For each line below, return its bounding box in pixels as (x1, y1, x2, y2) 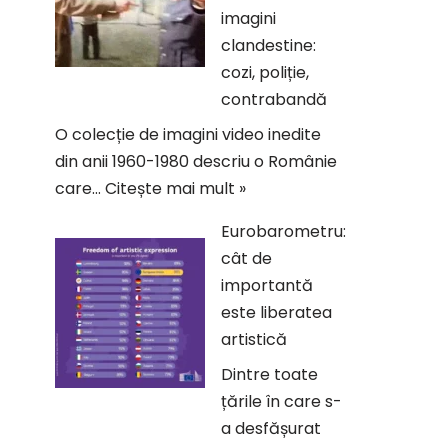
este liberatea (221, 301, 332, 324)
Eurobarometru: (221, 220, 346, 243)
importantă (221, 274, 313, 297)
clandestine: (221, 34, 316, 57)
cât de (221, 247, 272, 270)
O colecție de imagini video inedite (55, 123, 321, 146)
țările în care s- (221, 390, 342, 413)
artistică (221, 328, 287, 351)
